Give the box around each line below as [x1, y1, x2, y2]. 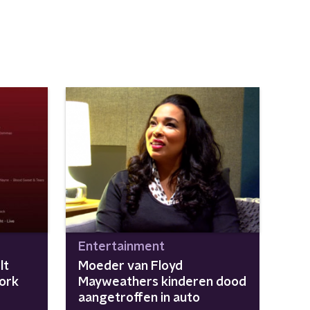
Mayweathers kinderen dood [77, 275, 246, 289]
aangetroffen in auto [77, 291, 200, 304]
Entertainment [77, 240, 165, 253]
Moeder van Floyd [77, 259, 183, 273]
